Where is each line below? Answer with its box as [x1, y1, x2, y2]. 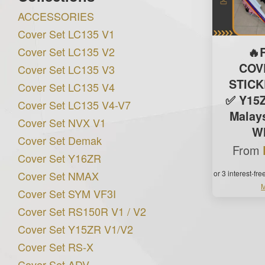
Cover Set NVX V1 [18, 115, 106, 131]
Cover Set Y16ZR [18, 150, 101, 166]
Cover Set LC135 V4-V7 [18, 97, 131, 113]
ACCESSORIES [18, 8, 94, 24]
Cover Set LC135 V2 [18, 44, 115, 60]
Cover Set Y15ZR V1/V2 [18, 221, 133, 237]
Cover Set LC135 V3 [18, 62, 115, 77]
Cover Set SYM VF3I [18, 186, 116, 202]
